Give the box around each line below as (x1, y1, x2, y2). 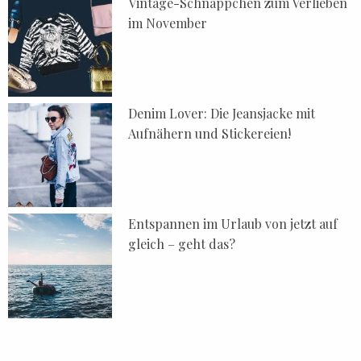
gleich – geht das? (128, 235, 236, 253)
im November (128, 14, 208, 31)
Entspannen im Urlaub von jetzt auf (128, 215, 338, 233)
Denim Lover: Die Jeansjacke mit (128, 105, 316, 122)
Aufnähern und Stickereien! (128, 125, 292, 142)
